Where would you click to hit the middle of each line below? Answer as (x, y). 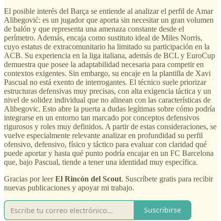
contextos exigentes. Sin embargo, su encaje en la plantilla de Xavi (107, 73)
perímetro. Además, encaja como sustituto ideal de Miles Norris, (103, 37)
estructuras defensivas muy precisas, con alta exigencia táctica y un (108, 91)
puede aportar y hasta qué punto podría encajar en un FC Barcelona (109, 153)
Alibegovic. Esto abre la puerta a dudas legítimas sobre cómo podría (110, 109)
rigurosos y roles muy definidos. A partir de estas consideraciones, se (110, 126)
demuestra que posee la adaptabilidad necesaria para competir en (104, 64)
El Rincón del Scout (88, 179)
